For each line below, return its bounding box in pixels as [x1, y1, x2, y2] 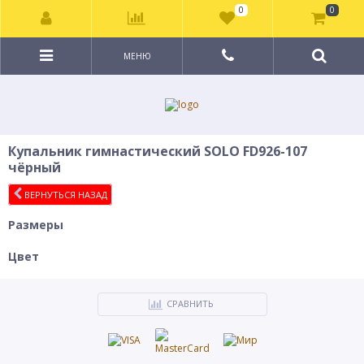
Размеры [8, 217, 63, 232]
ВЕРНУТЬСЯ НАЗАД [22, 188, 107, 201]
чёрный [8, 158, 61, 176]
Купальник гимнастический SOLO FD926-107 [8, 142, 307, 160]
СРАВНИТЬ [166, 297, 214, 310]
